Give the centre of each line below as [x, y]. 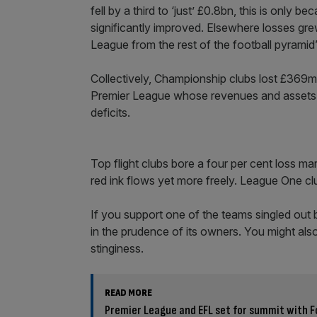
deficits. [110, 113]
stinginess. [117, 248]
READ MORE [128, 293]
